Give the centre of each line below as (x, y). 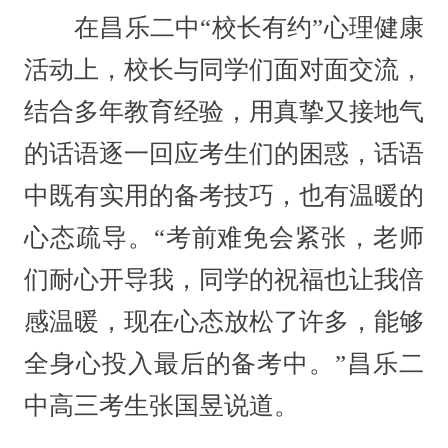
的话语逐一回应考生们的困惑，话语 (224, 153)
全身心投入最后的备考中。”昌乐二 (224, 363)
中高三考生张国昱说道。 (161, 405)
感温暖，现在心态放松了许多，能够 (224, 321)
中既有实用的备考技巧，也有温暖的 (224, 195)
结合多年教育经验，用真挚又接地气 (224, 111)
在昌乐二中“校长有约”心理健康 (224, 27)
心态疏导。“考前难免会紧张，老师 (224, 237)
